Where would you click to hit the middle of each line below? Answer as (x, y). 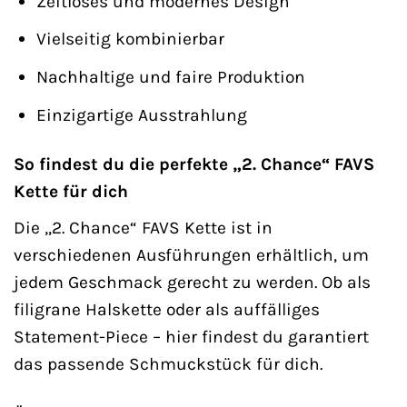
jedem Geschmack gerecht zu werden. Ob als (192, 283)
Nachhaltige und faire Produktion (170, 77)
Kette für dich (71, 192)
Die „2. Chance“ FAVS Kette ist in (143, 228)
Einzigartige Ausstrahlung (141, 114)
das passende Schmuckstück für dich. (168, 364)
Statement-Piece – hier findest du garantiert (191, 337)
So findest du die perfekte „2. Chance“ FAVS (194, 164)
